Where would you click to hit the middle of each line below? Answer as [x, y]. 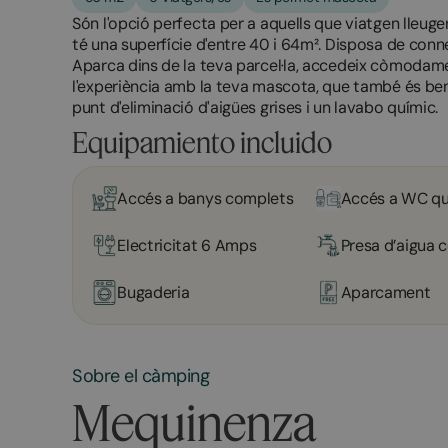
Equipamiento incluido [202, 141]
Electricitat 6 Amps [187, 245]
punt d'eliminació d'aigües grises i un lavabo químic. [255, 107]
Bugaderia [153, 292]
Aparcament [385, 292]
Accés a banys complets [205, 198]
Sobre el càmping [141, 376]
